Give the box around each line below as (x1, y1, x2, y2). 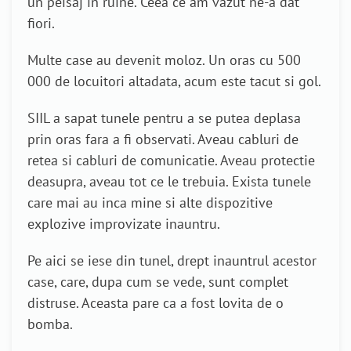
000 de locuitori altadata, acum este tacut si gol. (27, 72, 321, 91)
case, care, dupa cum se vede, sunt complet (27, 273, 288, 291)
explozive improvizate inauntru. (27, 215, 220, 233)
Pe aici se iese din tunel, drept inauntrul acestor (27, 251, 317, 270)
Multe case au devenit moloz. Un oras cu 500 (27, 51, 301, 70)
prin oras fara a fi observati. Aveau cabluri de (27, 130, 299, 149)
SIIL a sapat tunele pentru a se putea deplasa (27, 109, 301, 128)
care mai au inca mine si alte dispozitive (27, 194, 273, 212)
